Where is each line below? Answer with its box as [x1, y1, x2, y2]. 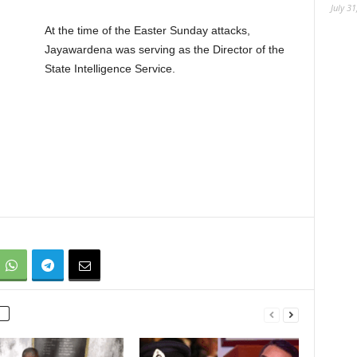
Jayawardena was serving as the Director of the [44, 43, 284, 56]
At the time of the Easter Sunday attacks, [44, 24, 250, 37]
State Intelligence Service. [44, 62, 175, 75]
